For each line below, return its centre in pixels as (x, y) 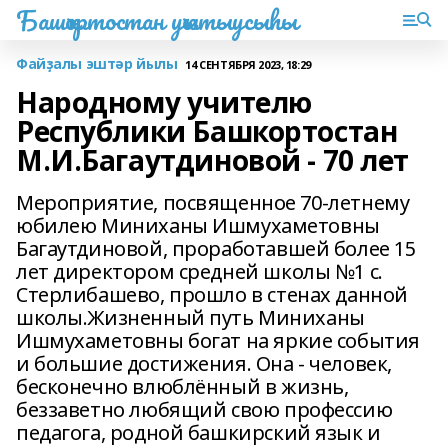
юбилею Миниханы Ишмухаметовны (198, 225)
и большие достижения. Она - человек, (204, 363)
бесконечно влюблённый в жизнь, (182, 386)
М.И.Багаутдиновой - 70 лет (213, 160)
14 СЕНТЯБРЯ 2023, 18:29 (248, 64)
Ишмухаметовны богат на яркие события (218, 340)
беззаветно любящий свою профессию (204, 409)
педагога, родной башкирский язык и (198, 432)
